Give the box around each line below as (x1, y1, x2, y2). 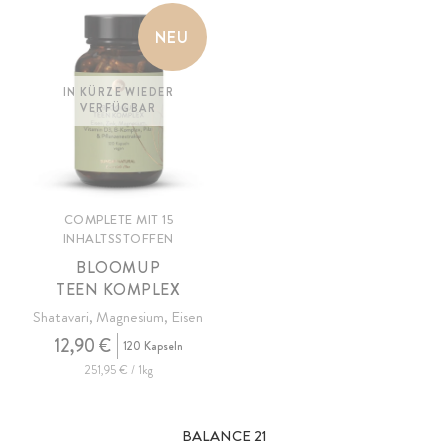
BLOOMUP (76, 255, 161, 279)
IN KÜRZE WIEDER (62, 83, 174, 100)
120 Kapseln (122, 336, 183, 355)
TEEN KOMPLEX (56, 277, 181, 301)
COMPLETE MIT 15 (63, 209, 173, 229)
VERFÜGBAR (80, 99, 157, 116)
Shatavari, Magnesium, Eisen (33, 305, 204, 328)
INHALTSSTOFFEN (62, 228, 174, 248)
